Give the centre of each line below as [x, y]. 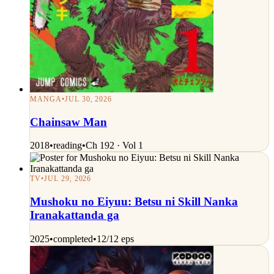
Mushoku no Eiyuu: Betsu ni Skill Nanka [134, 202]
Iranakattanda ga [75, 215]
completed [73, 239]
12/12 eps [115, 239]
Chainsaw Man [68, 122]
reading [68, 146]
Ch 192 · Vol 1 [114, 146]
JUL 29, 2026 [68, 179]
